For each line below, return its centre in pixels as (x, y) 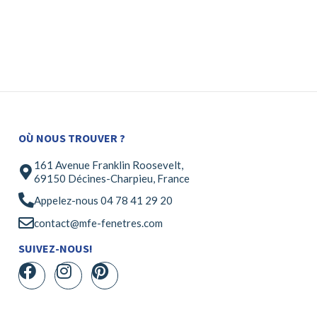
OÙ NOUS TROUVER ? (71, 138)
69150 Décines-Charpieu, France (111, 179)
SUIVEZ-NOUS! (55, 249)
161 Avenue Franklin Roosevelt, (108, 165)
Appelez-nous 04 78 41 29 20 (103, 200)
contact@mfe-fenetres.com (98, 223)
